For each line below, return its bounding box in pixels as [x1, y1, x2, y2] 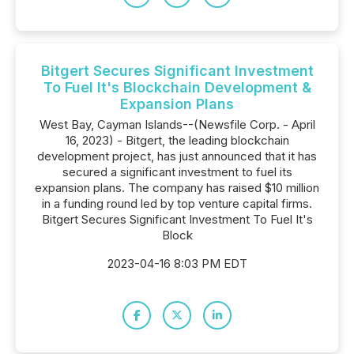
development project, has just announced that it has [37, 149, 317, 164]
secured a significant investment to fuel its [62, 164, 292, 179]
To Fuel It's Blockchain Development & [43, 79, 311, 96]
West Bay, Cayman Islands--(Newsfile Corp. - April [39, 117, 315, 132]
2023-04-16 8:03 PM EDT [107, 256, 247, 271]
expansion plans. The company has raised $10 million [35, 180, 319, 195]
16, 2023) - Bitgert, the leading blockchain [65, 133, 289, 148]
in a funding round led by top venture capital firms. [42, 196, 312, 211]
